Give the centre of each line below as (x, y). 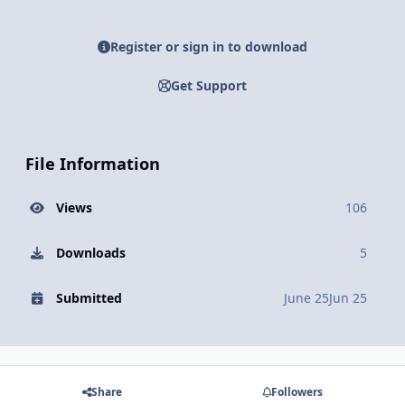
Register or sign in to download (209, 47)
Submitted (89, 297)
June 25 (306, 297)
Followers (297, 391)
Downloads (90, 252)
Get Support (209, 85)
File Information (93, 164)
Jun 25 (348, 297)
